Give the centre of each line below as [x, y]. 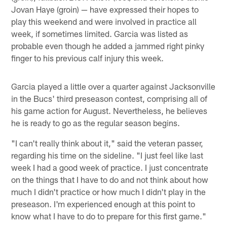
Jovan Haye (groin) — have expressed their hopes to [105, 9]
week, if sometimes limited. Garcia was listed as [100, 33]
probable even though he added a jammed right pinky [108, 45]
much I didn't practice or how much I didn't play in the [109, 191]
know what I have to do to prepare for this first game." [109, 216]
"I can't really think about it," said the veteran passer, [107, 143]
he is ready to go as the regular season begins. [96, 122]
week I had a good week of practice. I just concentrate [110, 167]
